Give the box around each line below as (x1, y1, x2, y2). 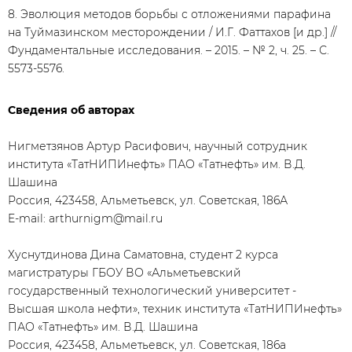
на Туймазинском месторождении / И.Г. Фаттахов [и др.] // (8, 25, 336, 39)
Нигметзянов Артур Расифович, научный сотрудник (8, 139, 307, 153)
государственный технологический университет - (8, 284, 296, 298)
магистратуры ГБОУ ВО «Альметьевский (8, 266, 241, 280)
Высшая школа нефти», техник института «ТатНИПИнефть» (8, 302, 342, 316)
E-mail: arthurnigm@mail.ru (8, 211, 163, 225)
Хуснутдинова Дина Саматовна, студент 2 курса (8, 247, 278, 262)
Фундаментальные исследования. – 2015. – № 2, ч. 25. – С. (8, 43, 329, 57)
